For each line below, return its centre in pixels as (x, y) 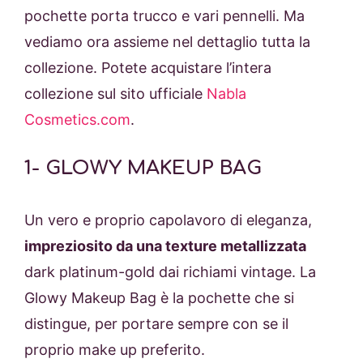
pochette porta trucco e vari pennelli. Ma (164, 15)
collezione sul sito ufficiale (115, 93)
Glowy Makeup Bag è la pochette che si (159, 297)
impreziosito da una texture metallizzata (165, 246)
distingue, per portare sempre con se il (156, 323)
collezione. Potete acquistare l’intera (148, 67)
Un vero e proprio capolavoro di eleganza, (168, 220)
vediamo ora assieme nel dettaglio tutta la (167, 41)
